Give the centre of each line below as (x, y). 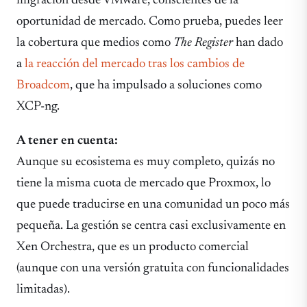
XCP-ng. (38, 107)
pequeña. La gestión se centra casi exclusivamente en (151, 225)
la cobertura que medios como (95, 43)
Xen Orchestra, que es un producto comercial (133, 247)
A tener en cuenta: (67, 140)
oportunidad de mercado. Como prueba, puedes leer (150, 22)
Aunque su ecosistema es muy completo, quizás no (146, 162)
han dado (258, 43)
